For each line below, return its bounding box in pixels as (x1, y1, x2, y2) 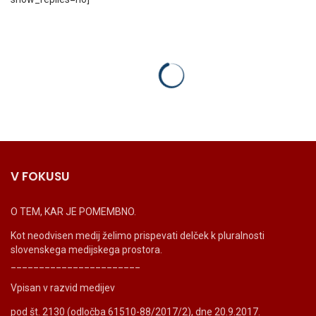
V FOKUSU (11, 167, 70, 185)
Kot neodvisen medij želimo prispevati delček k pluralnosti (11, 229, 265, 241)
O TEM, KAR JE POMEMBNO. (11, 205, 136, 217)
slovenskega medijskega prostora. (11, 243, 162, 255)
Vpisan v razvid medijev (11, 281, 115, 293)
